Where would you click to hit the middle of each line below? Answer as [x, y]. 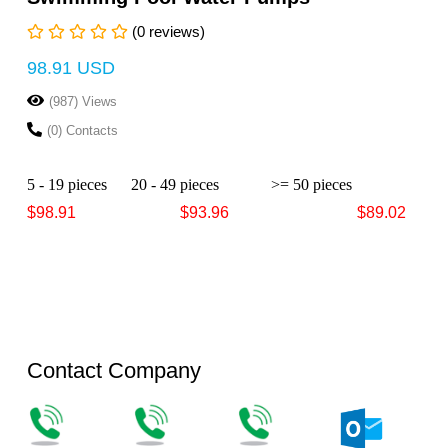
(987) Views [83, 101]
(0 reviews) [166, 31]
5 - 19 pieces [79, 184]
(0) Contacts [82, 130]
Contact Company [114, 370]
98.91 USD [71, 67]
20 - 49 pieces [201, 184]
